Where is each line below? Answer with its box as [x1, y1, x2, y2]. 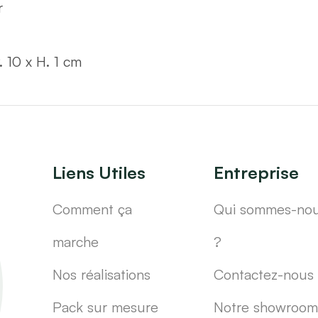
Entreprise [213, 162, 299, 184]
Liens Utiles [53, 162, 146, 184]
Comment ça [53, 200, 133, 219]
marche [53, 233, 99, 251]
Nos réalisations [53, 265, 151, 284]
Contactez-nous [213, 265, 314, 284]
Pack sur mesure [53, 298, 159, 317]
